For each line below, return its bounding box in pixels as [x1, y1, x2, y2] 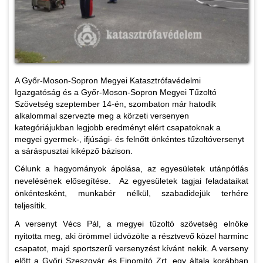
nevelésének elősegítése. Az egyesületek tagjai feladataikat [15, 176, 248, 186]
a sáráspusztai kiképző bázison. [15, 146, 133, 156]
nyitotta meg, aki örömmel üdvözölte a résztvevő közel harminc [15, 231, 248, 241]
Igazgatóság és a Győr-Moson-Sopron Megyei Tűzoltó [15, 87, 217, 97]
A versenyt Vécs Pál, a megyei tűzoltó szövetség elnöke [15, 219, 248, 229]
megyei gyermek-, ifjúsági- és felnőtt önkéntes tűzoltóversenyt [15, 134, 244, 144]
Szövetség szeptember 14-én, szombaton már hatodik [15, 99, 216, 109]
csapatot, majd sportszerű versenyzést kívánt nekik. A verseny [15, 244, 248, 254]
